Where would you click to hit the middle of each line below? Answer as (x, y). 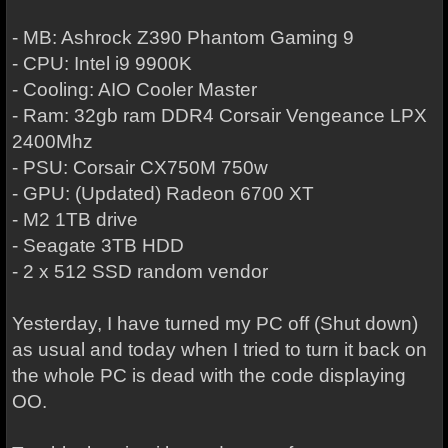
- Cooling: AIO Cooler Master (134, 89)
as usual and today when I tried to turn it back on (219, 349)
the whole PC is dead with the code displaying (208, 375)
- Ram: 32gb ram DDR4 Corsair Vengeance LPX (219, 115)
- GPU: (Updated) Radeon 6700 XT (162, 193)
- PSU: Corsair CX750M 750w (139, 167)
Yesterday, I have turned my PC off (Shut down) (214, 323)
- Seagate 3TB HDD (97, 245)
